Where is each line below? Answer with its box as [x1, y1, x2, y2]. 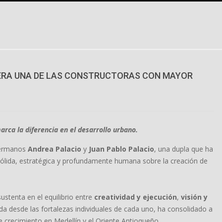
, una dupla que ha [154, 144, 213, 154]
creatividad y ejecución [94, 192, 177, 202]
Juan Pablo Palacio [89, 144, 154, 154]
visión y [181, 192, 208, 202]
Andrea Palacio [28, 144, 81, 154]
